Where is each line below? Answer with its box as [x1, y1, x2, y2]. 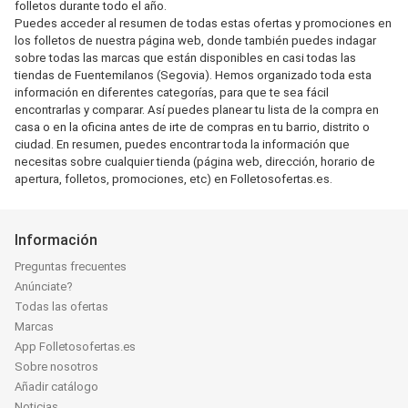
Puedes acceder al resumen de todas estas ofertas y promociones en [15, 16, 392, 30]
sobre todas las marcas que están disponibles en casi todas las [15, 51, 356, 65]
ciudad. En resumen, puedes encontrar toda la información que [15, 138, 350, 151]
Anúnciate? [15, 280, 73, 293]
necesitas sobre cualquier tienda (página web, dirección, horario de [15, 155, 375, 168]
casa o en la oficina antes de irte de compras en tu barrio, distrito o [15, 120, 370, 134]
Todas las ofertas [15, 300, 108, 313]
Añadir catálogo [15, 380, 98, 393]
